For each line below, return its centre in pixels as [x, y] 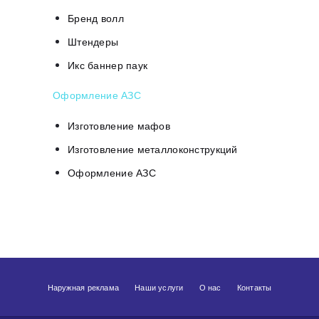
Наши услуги [159, 288]
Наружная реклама [83, 288]
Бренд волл [96, 18]
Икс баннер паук [108, 65]
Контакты [254, 288]
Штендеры [93, 41]
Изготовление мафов [119, 125]
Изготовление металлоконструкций [153, 149]
